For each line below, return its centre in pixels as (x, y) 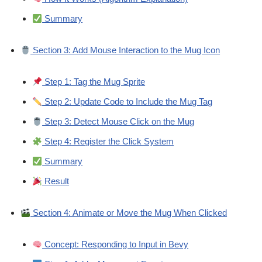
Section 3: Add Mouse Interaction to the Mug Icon (125, 50)
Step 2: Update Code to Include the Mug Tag (127, 102)
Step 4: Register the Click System (108, 142)
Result (56, 181)
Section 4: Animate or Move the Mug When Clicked (129, 213)
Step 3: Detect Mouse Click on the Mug (118, 122)
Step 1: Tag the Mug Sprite (94, 82)
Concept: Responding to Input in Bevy (116, 244)
